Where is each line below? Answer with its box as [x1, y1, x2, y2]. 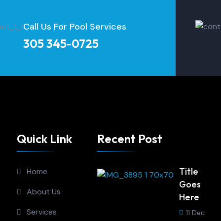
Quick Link [16, 131, 72, 147]
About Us [26, 186, 61, 197]
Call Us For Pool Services [23, 21, 126, 33]
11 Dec [186, 208, 205, 217]
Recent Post [97, 131, 163, 147]
